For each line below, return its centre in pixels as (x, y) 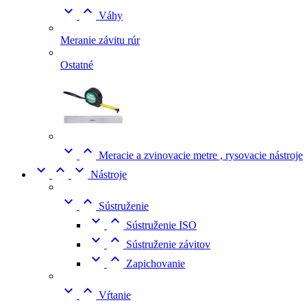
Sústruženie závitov (168, 244)
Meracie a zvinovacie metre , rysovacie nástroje (201, 155)
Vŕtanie (115, 295)
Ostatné (77, 65)
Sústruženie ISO (161, 225)
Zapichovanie (156, 263)
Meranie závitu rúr (100, 40)
